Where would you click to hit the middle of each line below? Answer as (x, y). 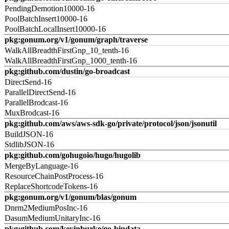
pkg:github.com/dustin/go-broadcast (67, 71)
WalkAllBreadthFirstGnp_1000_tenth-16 (71, 61)
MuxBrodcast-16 (32, 113)
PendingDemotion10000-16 (50, 8)
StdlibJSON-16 (29, 144)
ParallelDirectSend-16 (40, 92)
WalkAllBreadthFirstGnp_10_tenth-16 (67, 50)
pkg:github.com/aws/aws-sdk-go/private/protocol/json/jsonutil (111, 123)
